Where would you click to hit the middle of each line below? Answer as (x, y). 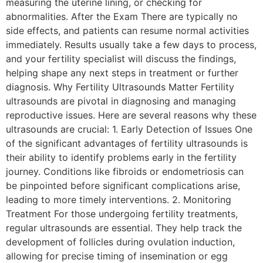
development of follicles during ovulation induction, (120, 242)
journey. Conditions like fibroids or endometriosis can (125, 171)
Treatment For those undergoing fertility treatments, (122, 213)
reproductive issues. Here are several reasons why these (131, 115)
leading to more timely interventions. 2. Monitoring (119, 199)
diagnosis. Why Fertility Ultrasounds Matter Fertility (120, 87)
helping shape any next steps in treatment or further (122, 73)
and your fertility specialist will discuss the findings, (121, 58)
